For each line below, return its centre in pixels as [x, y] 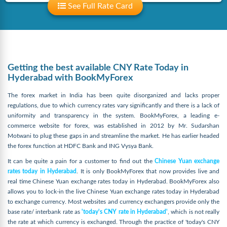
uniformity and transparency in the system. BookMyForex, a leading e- [113, 116]
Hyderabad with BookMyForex [70, 78]
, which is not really [194, 212]
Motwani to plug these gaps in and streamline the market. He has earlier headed [113, 136]
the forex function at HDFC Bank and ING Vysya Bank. [81, 146]
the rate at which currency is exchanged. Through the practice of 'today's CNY [113, 222]
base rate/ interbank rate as [45, 212]
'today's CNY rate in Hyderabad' [125, 212]
